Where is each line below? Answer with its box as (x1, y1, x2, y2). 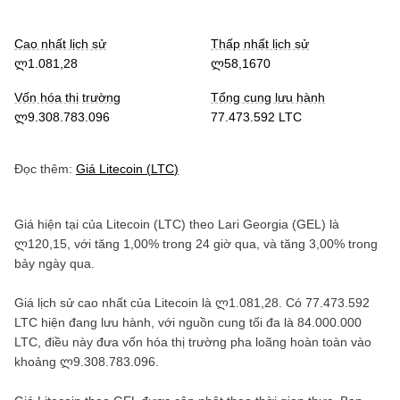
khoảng (14, 354, 60, 369)
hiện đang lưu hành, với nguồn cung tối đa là (37, 315, 297, 329)
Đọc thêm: (14, 162, 72, 176)
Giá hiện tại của (14, 217, 106, 231)
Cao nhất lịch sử (14, 37, 106, 51)
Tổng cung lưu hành (211, 90, 325, 104)
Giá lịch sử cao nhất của (14, 296, 154, 310)
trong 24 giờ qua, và (159, 237, 280, 251)
